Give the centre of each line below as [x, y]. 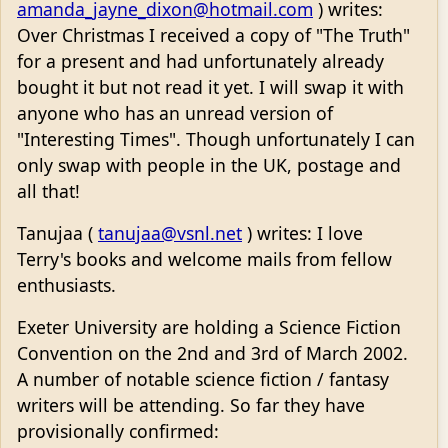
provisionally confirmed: [118, 431]
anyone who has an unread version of [175, 113]
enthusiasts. [66, 285]
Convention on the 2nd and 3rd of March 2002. [212, 353]
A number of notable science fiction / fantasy [203, 379]
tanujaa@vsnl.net [170, 233]
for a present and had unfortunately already [200, 61]
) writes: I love [302, 233]
